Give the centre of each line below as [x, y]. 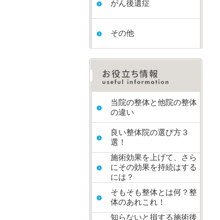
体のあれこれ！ [138, 202]
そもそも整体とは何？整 [154, 192]
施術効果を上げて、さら [154, 157]
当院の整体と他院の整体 [154, 102]
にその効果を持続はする [154, 167]
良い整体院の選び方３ [150, 132]
